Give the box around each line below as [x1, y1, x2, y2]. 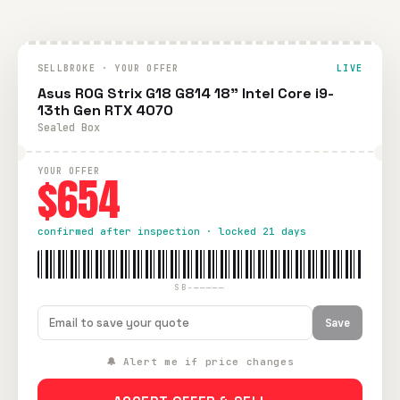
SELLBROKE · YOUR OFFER [37, 62, 179, 74]
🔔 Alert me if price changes [105, 355, 295, 368]
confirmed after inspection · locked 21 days [37, 225, 306, 237]
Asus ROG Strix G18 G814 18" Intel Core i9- [37, 84, 334, 103]
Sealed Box [37, 121, 100, 135]
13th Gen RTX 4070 [37, 101, 173, 120]
